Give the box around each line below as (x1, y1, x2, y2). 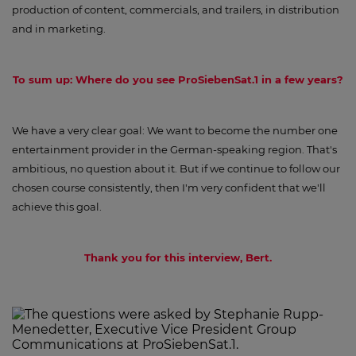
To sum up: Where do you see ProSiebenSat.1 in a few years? (13, 73, 343, 86)
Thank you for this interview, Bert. (84, 251, 272, 264)
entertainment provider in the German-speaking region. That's (12, 143, 337, 156)
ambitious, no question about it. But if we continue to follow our (12, 162, 340, 175)
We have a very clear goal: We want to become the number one (12, 124, 338, 137)
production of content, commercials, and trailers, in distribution (12, 3, 339, 16)
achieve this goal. (12, 200, 102, 213)
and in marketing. (12, 22, 106, 35)
